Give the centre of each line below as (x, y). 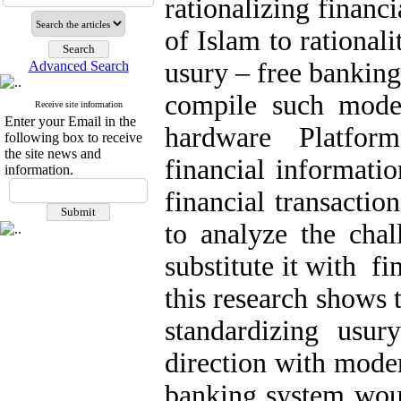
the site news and (53, 154)
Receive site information (78, 104)
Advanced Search (78, 66)
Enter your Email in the (70, 121)
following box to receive (73, 137)
